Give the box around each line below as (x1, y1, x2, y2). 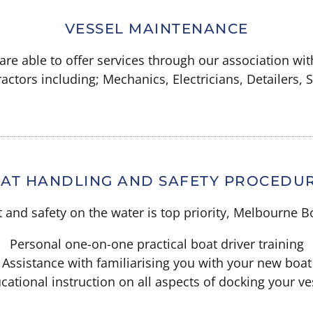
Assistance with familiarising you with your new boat (1, 254, 312, 271)
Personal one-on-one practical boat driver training (9, 235, 304, 252)
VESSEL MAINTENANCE (64, 20, 249, 37)
